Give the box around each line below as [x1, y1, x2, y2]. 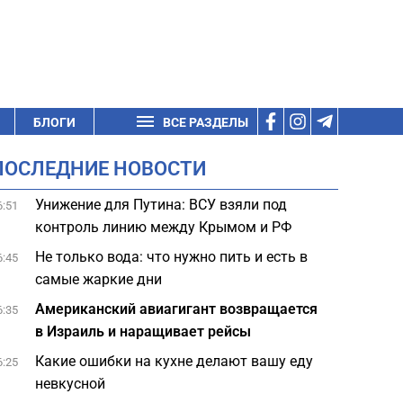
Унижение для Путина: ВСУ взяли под [35, 196, 288, 213]
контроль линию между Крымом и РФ [35, 219, 292, 236]
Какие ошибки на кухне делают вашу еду [35, 353, 314, 370]
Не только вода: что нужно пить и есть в [35, 248, 309, 265]
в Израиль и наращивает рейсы [35, 323, 252, 340]
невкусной [35, 375, 106, 392]
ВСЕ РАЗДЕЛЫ [163, 115, 248, 130]
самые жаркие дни [35, 271, 163, 288]
